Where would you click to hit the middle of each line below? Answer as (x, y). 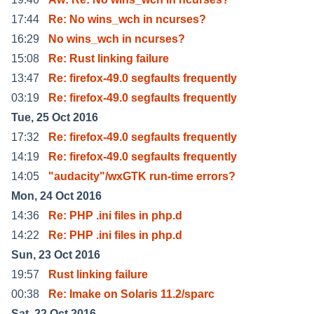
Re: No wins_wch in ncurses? (127, 19)
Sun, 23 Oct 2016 (56, 254)
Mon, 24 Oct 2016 (56, 196)
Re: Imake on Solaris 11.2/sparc (131, 294)
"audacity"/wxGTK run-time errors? (142, 176)
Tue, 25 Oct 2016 (55, 117)
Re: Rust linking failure (109, 58)
